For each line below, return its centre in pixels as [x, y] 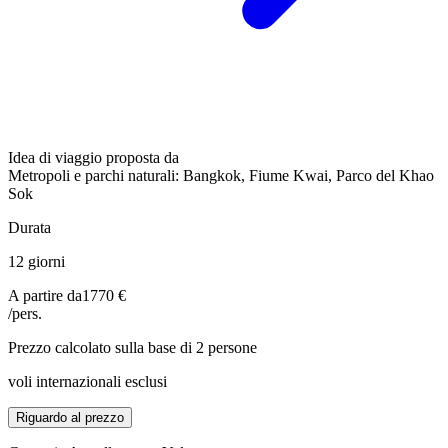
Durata [29, 227]
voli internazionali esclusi [87, 381]
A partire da [45, 295]
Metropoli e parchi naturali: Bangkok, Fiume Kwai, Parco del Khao [221, 175]
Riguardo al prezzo [70, 417]
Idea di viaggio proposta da [93, 157]
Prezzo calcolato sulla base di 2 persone [132, 347]
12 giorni [36, 261]
